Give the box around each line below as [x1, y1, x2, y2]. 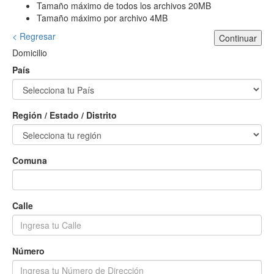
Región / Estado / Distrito [12, 109, 117, 122]
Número [12, 245, 45, 257]
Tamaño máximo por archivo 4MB [37, 12, 168, 24]
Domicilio [12, 46, 47, 59]
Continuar [219, 32, 257, 45]
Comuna [12, 154, 47, 167]
